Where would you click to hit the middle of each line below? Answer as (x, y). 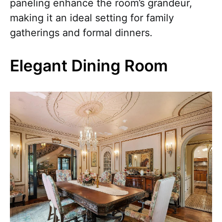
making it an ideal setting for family (92, 18)
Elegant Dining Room (89, 65)
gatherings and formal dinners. (81, 32)
